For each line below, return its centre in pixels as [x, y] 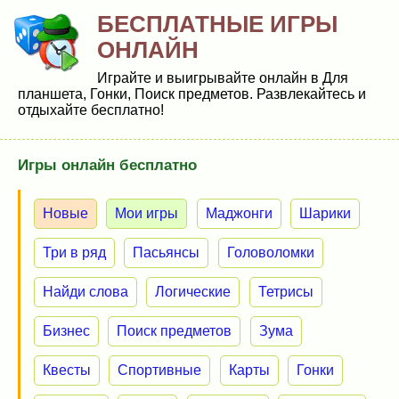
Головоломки [270, 252]
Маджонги [239, 213]
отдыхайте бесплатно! [91, 110]
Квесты [67, 370]
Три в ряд [74, 252]
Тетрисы [285, 292]
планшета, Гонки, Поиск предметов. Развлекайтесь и [192, 94]
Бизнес [66, 331]
